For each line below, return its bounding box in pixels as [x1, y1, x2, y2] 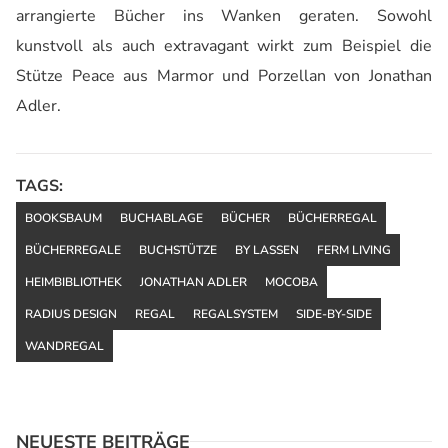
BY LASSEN [235, 241, 299, 258]
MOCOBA [265, 273, 318, 290]
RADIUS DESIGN [25, 305, 117, 322]
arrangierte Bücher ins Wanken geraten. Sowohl [16, 4, 432, 27]
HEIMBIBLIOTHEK [25, 273, 122, 290]
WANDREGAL [25, 337, 104, 354]
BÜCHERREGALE [25, 241, 121, 258]
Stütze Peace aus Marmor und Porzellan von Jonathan [16, 64, 432, 87]
